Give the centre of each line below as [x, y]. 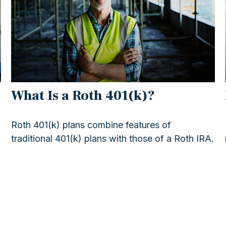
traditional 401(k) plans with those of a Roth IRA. [113, 138]
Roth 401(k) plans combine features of [91, 125]
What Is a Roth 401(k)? [83, 95]
